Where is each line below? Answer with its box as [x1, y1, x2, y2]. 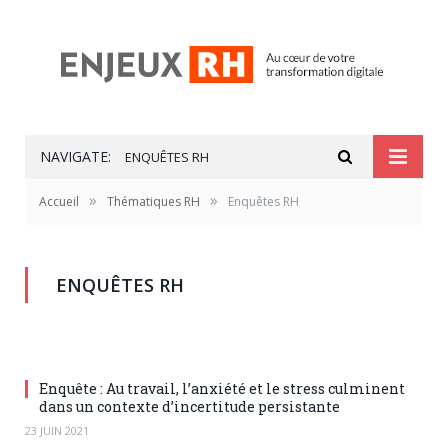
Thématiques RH [107, 193, 200, 210]
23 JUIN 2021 [25, 423, 89, 438]
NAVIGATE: [40, 147, 111, 166]
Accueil [39, 193, 79, 210]
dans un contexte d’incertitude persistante [39, 397, 340, 416]
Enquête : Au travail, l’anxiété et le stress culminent [39, 379, 405, 398]
